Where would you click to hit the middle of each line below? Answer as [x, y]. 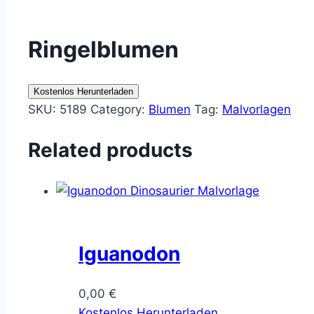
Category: [120, 110]
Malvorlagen [257, 110]
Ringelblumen [103, 49]
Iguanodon [129, 253]
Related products [110, 150]
